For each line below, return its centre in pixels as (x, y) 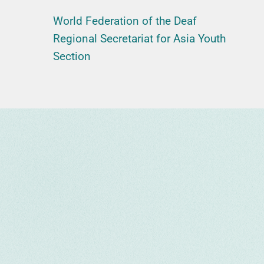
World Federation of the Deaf (125, 21)
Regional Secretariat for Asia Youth (139, 39)
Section (72, 57)
